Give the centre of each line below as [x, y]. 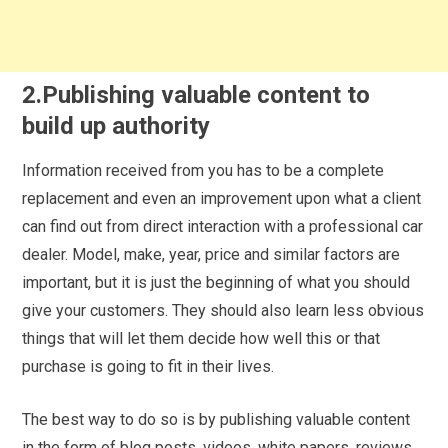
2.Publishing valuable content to [196, 95]
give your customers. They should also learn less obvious [223, 311]
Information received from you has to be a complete [203, 171]
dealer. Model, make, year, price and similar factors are [211, 255]
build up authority [116, 126]
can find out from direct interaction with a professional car [223, 227]
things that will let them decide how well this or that [201, 339]
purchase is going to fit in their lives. [150, 367]
